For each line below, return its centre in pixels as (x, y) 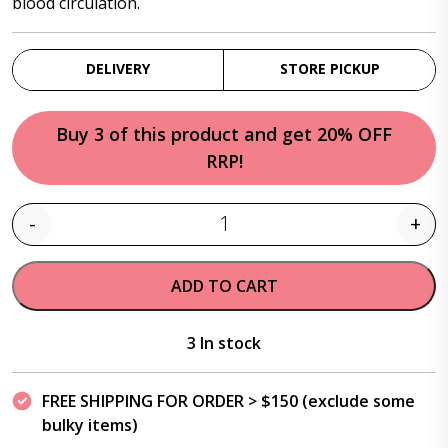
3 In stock (224, 343)
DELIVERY (118, 68)
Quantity (255, 235)
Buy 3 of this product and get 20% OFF (224, 134)
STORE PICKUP (329, 68)
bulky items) (90, 425)
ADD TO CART (224, 286)
